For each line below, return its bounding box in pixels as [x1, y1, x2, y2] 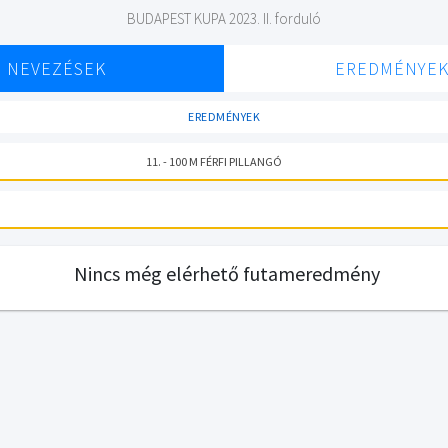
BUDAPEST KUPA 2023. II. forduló [127, 9, 321, 28]
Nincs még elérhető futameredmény [73, 261, 380, 286]
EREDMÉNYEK [188, 109, 260, 124]
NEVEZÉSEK [6, 57, 106, 80]
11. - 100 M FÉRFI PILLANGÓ [145, 153, 282, 169]
